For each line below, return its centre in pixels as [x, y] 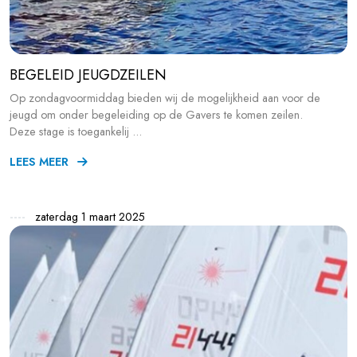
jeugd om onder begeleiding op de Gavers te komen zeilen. [156, 115]
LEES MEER [39, 162]
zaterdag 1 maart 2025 [88, 217]
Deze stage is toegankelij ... [76, 132]
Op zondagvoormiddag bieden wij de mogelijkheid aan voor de [165, 98]
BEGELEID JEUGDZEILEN [88, 75]
